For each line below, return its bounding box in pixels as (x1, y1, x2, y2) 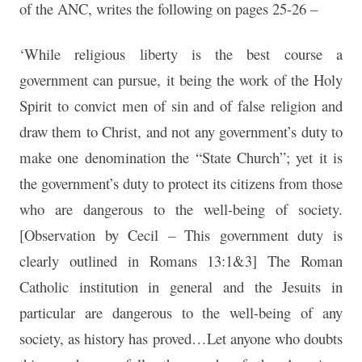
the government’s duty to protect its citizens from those (19, 173, 343, 194)
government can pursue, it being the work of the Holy (19, 69, 343, 90)
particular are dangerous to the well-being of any (19, 302, 343, 323)
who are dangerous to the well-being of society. (19, 199, 343, 220)
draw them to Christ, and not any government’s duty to (19, 121, 343, 142)
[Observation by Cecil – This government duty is (19, 225, 343, 246)
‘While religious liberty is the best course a (19, 44, 343, 65)
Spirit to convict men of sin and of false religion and (19, 95, 343, 116)
